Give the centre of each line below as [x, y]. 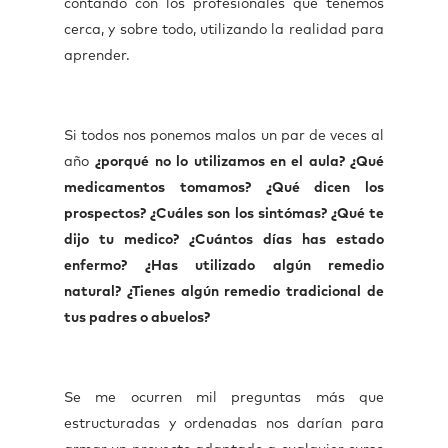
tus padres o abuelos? [137, 318]
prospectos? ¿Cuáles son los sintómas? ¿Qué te [224, 214]
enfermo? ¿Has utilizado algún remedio [224, 266]
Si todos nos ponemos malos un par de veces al [224, 136]
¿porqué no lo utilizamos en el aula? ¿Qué [239, 162]
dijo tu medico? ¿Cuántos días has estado [224, 240]
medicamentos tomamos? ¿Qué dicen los [224, 188]
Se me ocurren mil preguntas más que [224, 398]
